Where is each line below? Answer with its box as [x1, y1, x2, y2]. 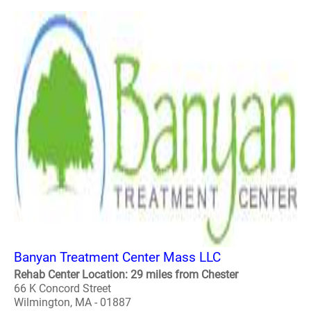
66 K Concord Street [14, 282, 111, 295]
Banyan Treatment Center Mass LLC [14, 249, 221, 265]
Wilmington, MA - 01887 [14, 296, 131, 309]
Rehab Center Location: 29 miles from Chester [14, 268, 238, 281]
